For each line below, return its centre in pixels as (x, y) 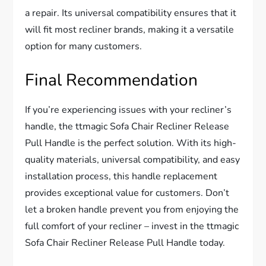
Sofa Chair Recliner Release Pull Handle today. (125, 243)
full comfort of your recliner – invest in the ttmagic (132, 227)
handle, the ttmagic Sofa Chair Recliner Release (127, 127)
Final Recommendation (112, 80)
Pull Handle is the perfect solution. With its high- (131, 143)
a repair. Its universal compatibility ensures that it (131, 13)
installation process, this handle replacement (121, 177)
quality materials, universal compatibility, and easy (133, 160)
